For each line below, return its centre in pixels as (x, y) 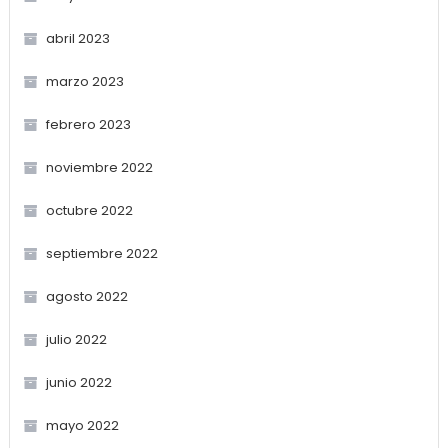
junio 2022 (78, 382)
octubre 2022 (89, 210)
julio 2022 (76, 339)
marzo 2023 (84, 81)
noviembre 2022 (99, 167)
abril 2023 (77, 38)
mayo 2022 (82, 425)
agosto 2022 (86, 296)
